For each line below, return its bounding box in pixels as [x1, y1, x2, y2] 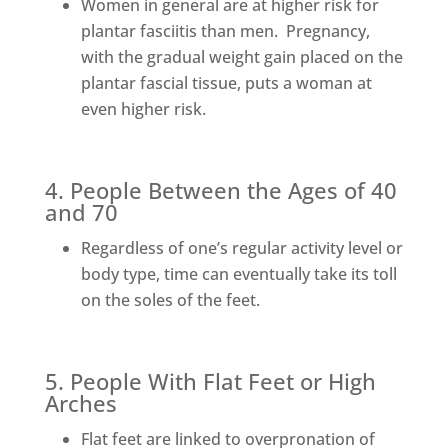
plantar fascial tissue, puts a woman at [80, 72, 372, 95]
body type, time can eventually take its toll [80, 263, 397, 286]
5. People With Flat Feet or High [44, 366, 376, 397]
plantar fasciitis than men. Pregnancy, [80, 20, 370, 43]
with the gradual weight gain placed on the [80, 46, 403, 69]
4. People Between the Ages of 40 [44, 175, 397, 206]
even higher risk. [80, 98, 206, 121]
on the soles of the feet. [80, 289, 260, 312]
